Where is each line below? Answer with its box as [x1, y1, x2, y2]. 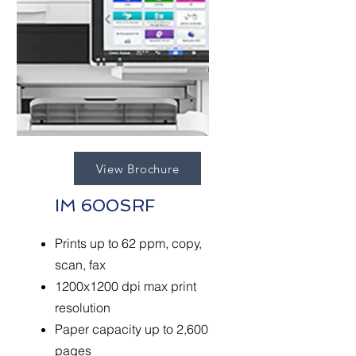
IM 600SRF [55, 195, 156, 215]
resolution [55, 300, 110, 315]
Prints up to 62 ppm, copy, [55, 235, 202, 251]
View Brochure [95, 161, 180, 176]
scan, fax [55, 257, 106, 273]
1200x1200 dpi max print [55, 278, 196, 294]
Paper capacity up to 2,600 [55, 321, 208, 337]
